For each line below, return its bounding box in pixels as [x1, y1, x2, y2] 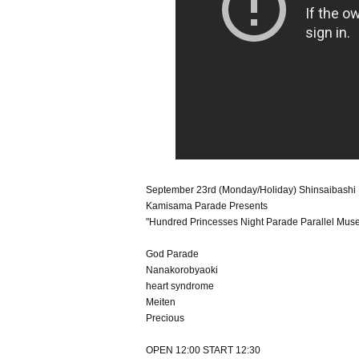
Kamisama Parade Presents [146, 200, 268, 212]
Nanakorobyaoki [146, 264, 218, 276]
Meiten [146, 296, 175, 309]
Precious [146, 313, 184, 325]
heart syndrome [146, 280, 214, 292]
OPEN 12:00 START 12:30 [146, 345, 260, 357]
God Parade [146, 248, 199, 260]
